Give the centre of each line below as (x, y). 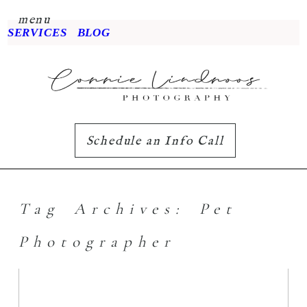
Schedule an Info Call (155, 142)
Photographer (97, 242)
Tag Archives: (109, 209)
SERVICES (37, 32)
